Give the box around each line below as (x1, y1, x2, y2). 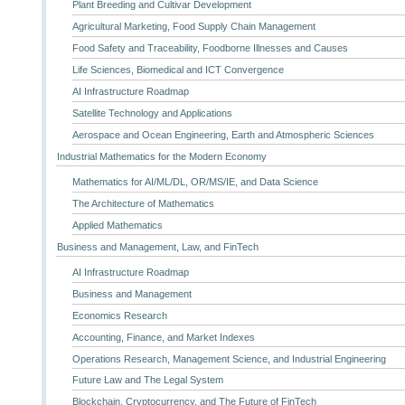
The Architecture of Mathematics (71, 197, 214, 209)
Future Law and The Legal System (71, 374, 223, 386)
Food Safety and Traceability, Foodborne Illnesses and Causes (71, 42, 348, 54)
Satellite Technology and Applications (71, 107, 232, 118)
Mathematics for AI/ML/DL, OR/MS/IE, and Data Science (71, 175, 318, 187)
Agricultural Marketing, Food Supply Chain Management (71, 21, 316, 33)
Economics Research (71, 309, 167, 321)
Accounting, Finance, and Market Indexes (71, 331, 255, 343)
